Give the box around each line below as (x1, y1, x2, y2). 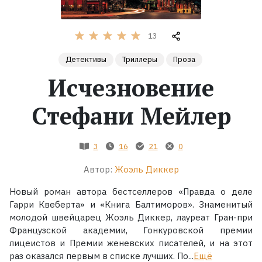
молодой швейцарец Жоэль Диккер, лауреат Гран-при (9, 211, 253, 223)
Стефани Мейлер (31, 99, 231, 131)
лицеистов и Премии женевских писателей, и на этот (9, 237, 253, 249)
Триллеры (122, 54, 157, 64)
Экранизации (9, 80, 85, 96)
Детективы (65, 54, 106, 64)
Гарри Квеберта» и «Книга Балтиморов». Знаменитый (9, 198, 253, 210)
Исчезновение (48, 71, 214, 103)
